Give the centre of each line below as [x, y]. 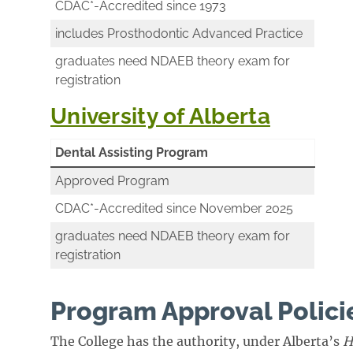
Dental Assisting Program [132, 153]
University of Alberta [160, 117]
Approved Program [112, 181]
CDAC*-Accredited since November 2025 [174, 209]
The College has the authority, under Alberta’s [197, 342]
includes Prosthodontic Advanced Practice [179, 34]
